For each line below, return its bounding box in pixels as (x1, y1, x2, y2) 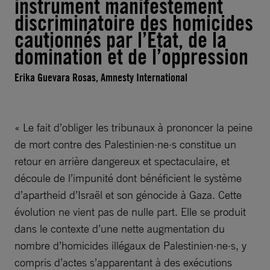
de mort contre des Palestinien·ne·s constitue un (14, 137, 236, 151)
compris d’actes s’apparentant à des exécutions (14, 256, 232, 269)
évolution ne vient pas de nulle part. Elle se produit (14, 205, 246, 218)
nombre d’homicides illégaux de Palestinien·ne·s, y (14, 239, 246, 252)
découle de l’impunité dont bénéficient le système (14, 171, 242, 184)
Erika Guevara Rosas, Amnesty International (14, 71, 187, 84)
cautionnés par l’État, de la (14, 27, 227, 53)
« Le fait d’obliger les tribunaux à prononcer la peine (14, 121, 253, 134)
